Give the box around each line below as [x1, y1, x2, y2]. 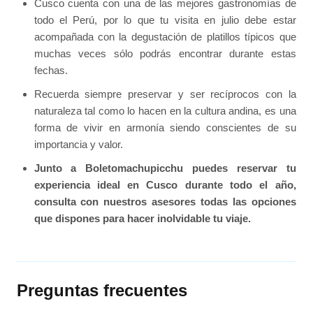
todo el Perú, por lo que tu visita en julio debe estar [34, 14, 296, 27]
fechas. [34, 64, 68, 77]
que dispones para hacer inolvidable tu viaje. [34, 212, 251, 225]
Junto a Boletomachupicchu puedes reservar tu [34, 162, 296, 175]
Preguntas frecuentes [17, 280, 188, 300]
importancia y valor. [34, 138, 123, 151]
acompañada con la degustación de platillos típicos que [34, 31, 296, 43]
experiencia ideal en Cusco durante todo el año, [34, 179, 296, 191]
